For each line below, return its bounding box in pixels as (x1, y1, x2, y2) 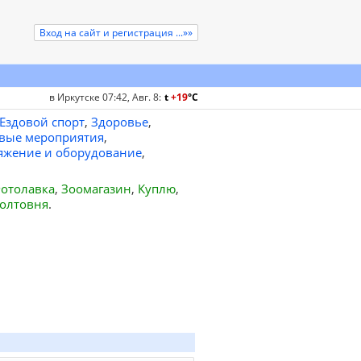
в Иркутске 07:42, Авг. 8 (49, 90, 159, 104)
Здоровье (90, 114, 148, 130)
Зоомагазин (60, 180, 131, 197)
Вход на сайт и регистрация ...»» (39, 26, 193, 39)
